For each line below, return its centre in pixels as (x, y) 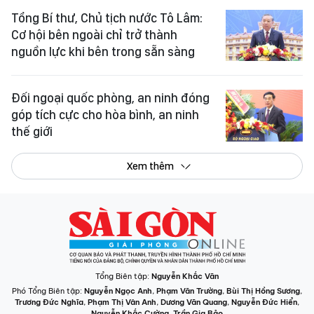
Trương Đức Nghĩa (49, 302)
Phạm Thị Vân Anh (122, 302)
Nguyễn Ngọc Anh (118, 291)
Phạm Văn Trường (189, 291)
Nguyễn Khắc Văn (185, 276)
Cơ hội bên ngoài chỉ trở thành (94, 34)
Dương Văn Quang (194, 302)
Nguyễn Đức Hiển (264, 302)
